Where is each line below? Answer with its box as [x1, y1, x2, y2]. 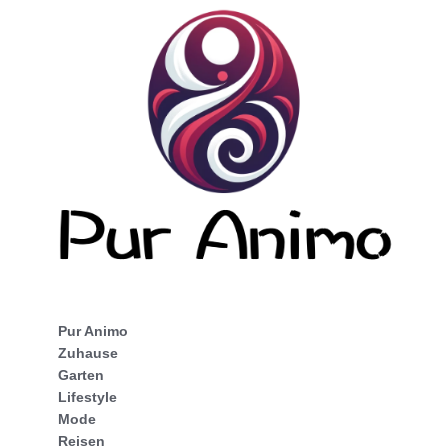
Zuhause [58, 345, 118, 362]
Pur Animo [58, 323, 128, 340]
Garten [58, 367, 104, 384]
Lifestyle [58, 389, 117, 406]
